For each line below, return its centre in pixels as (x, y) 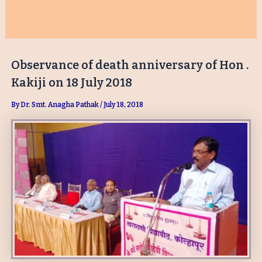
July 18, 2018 (123, 104)
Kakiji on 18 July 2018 (71, 82)
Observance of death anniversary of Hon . (130, 65)
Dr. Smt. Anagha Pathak (60, 104)
